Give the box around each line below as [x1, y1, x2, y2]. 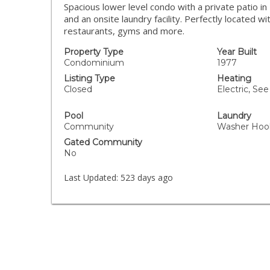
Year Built [216, 46, 257, 57]
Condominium [64, 57, 125, 68]
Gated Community [64, 137, 143, 148]
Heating [216, 73, 251, 84]
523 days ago [118, 172, 174, 183]
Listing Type [64, 73, 116, 84]
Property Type [64, 46, 124, 57]
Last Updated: [64, 172, 119, 183]
